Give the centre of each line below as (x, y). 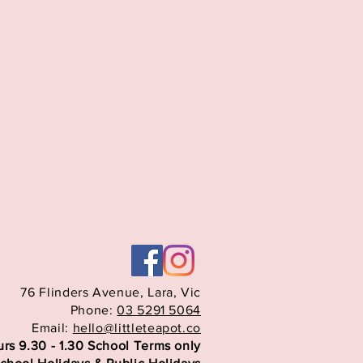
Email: (52, 327)
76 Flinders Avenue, (84, 292)
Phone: (94, 310)
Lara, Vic (174, 292)
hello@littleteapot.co (137, 327)
